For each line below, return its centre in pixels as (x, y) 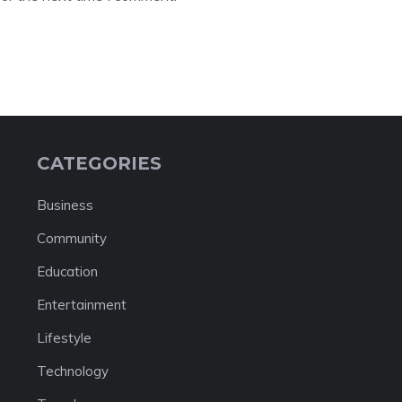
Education (67, 271)
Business (65, 205)
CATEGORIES (99, 163)
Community (71, 238)
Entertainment (81, 304)
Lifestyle (64, 337)
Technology (72, 371)
